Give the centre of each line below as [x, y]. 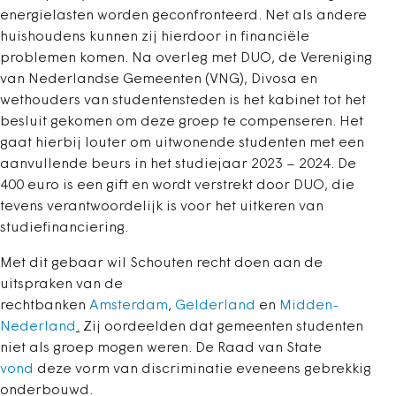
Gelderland [215, 306]
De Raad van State [259, 349]
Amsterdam [129, 306]
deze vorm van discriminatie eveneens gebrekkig [202, 370]
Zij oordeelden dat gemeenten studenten [221, 327]
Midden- [309, 306]
